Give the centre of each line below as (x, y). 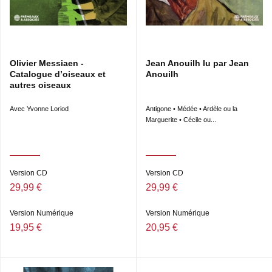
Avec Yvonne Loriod (40, 109)
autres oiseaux (40, 85)
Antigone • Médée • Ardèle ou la (192, 109)
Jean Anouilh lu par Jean (197, 63)
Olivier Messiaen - (47, 63)
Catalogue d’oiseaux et (58, 74)
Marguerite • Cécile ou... (181, 120)
